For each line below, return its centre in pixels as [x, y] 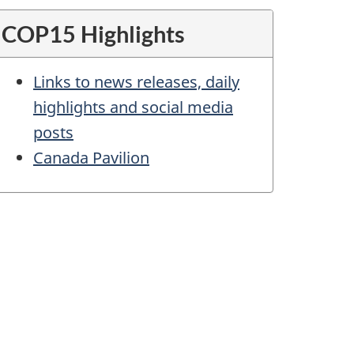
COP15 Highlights [93, 34]
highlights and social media [133, 107]
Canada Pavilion [91, 158]
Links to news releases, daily [136, 82]
